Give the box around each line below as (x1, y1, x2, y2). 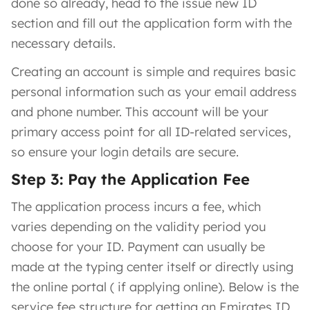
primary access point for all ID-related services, (11, 123, 291, 140)
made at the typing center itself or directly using (11, 258, 293, 275)
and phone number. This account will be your (11, 103, 268, 120)
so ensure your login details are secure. (11, 143, 239, 160)
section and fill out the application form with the (11, 15, 292, 31)
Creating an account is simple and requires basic (11, 63, 295, 80)
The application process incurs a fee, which (11, 198, 261, 215)
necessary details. (11, 35, 116, 51)
